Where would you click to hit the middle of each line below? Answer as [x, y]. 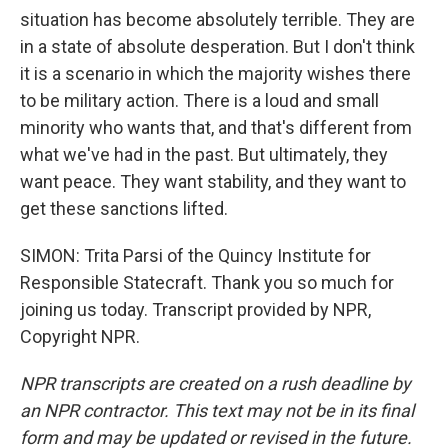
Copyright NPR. [80, 336]
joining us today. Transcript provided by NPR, [195, 309]
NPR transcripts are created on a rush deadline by [215, 383]
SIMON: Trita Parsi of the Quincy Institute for [195, 255]
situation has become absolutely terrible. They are [217, 19]
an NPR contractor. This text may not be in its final [217, 410]
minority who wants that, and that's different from [216, 127]
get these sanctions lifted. [124, 208]
